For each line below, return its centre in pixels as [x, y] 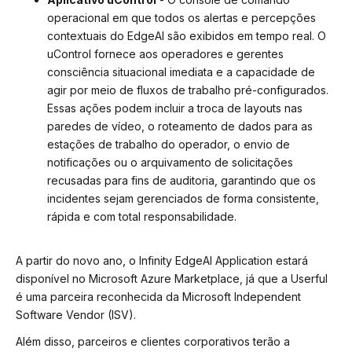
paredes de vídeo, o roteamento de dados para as [180, 126]
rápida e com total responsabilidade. [142, 217]
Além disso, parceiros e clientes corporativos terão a [153, 341]
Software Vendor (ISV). [76, 315]
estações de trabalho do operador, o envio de [169, 145]
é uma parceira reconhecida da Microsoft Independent [158, 297]
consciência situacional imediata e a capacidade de [181, 72]
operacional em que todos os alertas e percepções [181, 18]
